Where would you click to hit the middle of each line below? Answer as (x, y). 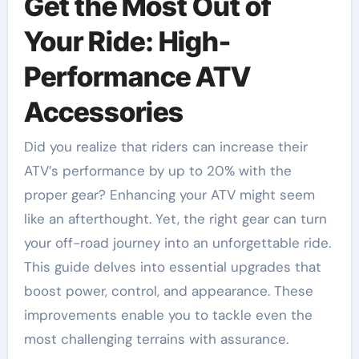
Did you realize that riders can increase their (28, 147)
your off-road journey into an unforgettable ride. (177, 243)
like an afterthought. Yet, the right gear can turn (175, 219)
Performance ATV (137, 76)
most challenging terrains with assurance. (156, 339)
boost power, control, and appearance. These (168, 291)
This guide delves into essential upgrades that (172, 267)
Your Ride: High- (127, 41)
